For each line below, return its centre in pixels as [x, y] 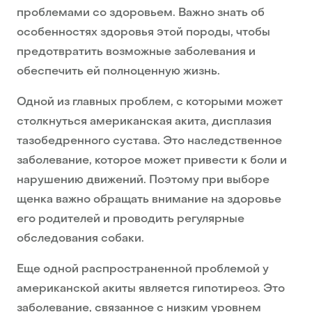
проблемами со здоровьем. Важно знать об [141, 14]
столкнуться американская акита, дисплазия [144, 122]
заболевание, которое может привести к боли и [152, 161]
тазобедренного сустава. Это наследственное [149, 142]
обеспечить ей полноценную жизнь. [118, 72]
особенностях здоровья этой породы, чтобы [143, 33]
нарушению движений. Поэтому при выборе [143, 181]
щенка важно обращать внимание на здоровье [149, 200]
